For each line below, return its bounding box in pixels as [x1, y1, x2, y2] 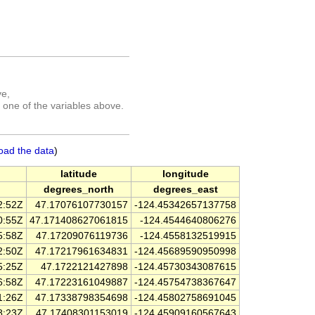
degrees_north [44, 184, 114, 195]
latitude [60, 169, 97, 180]
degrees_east [153, 184, 218, 195]
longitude [162, 169, 209, 180]
